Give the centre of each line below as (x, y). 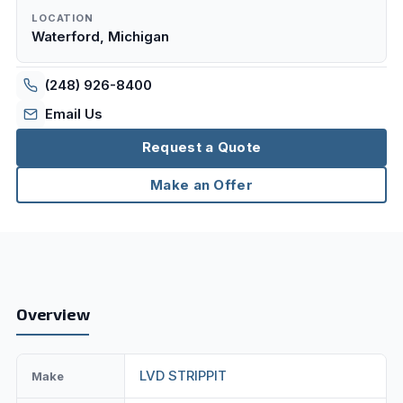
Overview (53, 314)
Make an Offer (201, 184)
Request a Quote (201, 148)
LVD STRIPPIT (183, 376)
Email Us (73, 114)
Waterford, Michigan (100, 37)
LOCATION (62, 18)
